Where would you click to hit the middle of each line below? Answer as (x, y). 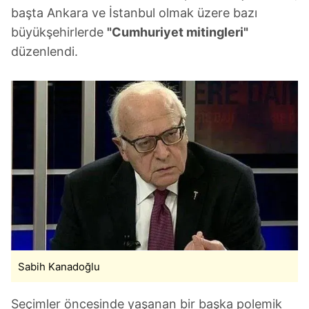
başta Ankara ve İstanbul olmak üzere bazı (134, 13)
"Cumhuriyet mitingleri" (178, 32)
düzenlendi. (44, 51)
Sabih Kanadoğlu (59, 267)
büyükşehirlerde (59, 32)
